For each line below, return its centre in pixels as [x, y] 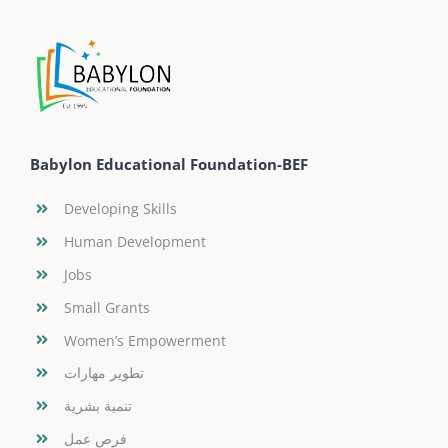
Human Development [134, 242]
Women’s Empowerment [144, 340]
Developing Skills [120, 209]
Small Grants [106, 307]
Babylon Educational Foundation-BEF [169, 164]
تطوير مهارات [103, 373]
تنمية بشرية [97, 406]
